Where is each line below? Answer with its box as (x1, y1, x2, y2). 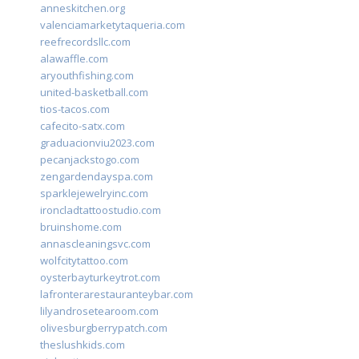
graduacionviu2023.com (40, 135, 155, 151)
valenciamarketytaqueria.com (40, 18, 185, 33)
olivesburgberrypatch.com (40, 321, 167, 336)
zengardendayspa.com (40, 169, 153, 184)
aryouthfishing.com (40, 68, 134, 83)
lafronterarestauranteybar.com (40, 287, 193, 302)
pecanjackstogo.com (40, 152, 139, 167)
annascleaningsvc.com (40, 236, 151, 252)
